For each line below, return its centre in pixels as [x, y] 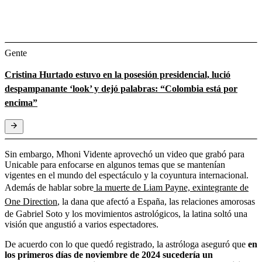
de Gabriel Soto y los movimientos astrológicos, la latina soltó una [126, 213]
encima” [21, 102]
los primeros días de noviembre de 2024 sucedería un [109, 254]
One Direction [31, 201]
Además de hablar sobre [49, 187]
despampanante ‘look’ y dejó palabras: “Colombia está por [121, 88]
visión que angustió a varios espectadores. [82, 224]
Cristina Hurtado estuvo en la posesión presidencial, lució [118, 74]
